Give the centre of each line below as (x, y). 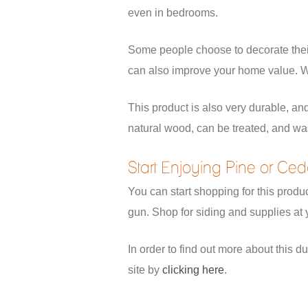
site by (145, 270)
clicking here (193, 270)
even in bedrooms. (173, 13)
